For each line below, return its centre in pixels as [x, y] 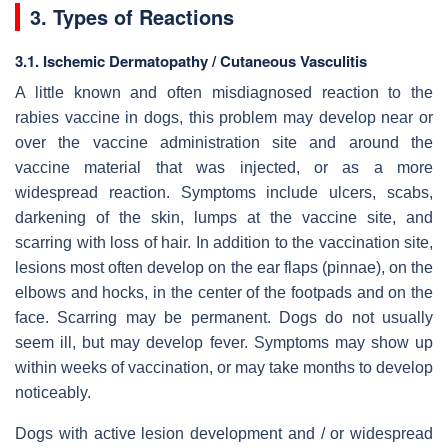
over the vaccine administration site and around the [224, 142]
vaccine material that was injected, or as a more [224, 167]
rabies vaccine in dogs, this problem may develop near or [224, 117]
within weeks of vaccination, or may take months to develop [224, 367]
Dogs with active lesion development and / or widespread [224, 433]
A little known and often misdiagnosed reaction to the [224, 92]
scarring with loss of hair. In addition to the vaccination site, [224, 242]
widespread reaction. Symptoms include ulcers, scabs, [224, 192]
